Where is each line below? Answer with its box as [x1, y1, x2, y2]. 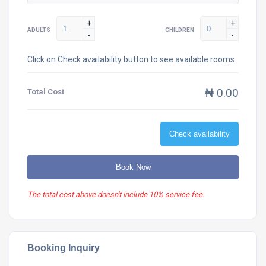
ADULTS [27, 27, 50, 33]
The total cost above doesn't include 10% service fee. [27, 190, 204, 199]
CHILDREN [165, 27, 194, 33]
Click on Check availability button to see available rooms [27, 55, 235, 64]
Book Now [115, 163, 151, 172]
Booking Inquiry [27, 242, 100, 253]
